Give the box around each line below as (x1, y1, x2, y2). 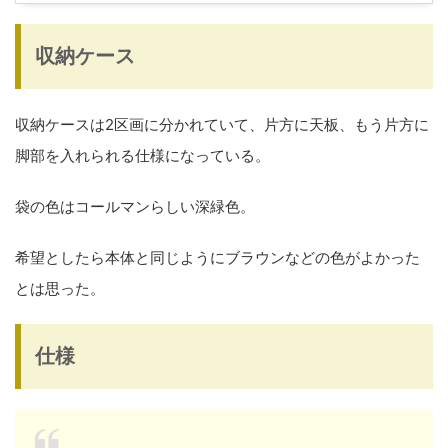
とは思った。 (15, 279, 105, 299)
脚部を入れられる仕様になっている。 (15, 146, 270, 166)
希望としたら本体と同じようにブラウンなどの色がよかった (15, 248, 420, 268)
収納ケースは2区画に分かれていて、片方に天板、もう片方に (15, 115, 429, 135)
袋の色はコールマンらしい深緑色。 (15, 197, 255, 217)
